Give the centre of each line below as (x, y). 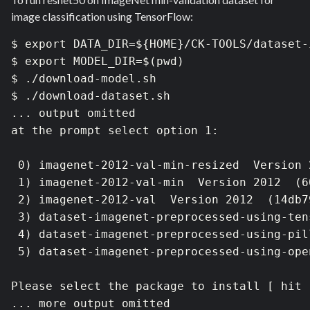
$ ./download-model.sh (84, 79)
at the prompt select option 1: (115, 131)
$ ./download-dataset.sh (94, 96)
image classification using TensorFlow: (102, 17)
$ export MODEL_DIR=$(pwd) (98, 62)
